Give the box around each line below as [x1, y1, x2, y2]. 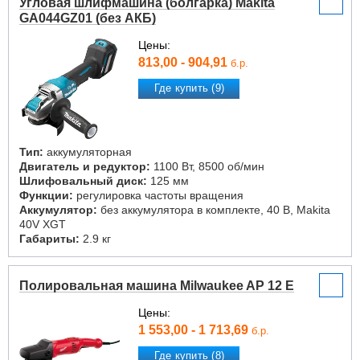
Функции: [19, 189, 73, 202]
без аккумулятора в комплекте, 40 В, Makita [97, 203, 330, 216]
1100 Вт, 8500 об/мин [150, 160, 264, 173]
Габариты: [19, 232, 80, 245]
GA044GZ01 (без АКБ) [19, 11, 156, 25]
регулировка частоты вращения [73, 189, 243, 202]
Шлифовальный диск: [19, 174, 147, 187]
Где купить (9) [153, 82, 225, 95]
